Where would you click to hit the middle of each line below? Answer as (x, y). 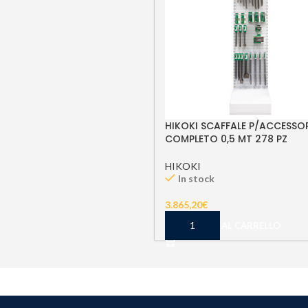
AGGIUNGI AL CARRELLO (227, 225)
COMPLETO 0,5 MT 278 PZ (226, 139)
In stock (196, 178)
